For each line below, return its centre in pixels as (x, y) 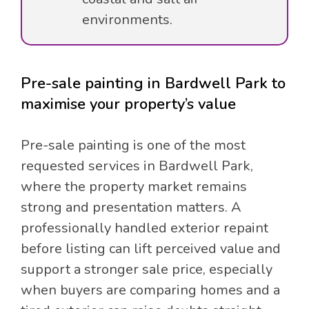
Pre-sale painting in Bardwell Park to (153, 83)
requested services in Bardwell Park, (137, 166)
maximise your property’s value (128, 104)
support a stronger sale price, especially (147, 269)
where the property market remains (134, 186)
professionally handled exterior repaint (144, 228)
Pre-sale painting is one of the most (133, 145)
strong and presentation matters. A (131, 207)
